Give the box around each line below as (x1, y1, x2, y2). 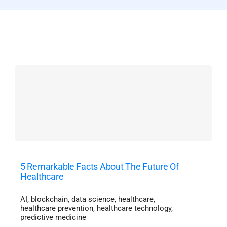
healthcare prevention (20, 204, 93, 213)
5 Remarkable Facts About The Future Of (20, 161, 179, 172)
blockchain (30, 195, 68, 204)
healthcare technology (96, 204, 171, 213)
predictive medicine (20, 213, 86, 222)
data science (71, 195, 115, 204)
